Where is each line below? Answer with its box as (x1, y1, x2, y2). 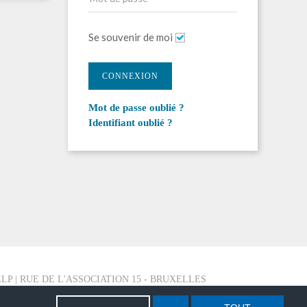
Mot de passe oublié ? (88, 102, 184, 113)
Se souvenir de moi (88, 31, 173, 43)
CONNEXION (101, 71, 158, 81)
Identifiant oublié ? (88, 117, 173, 128)
